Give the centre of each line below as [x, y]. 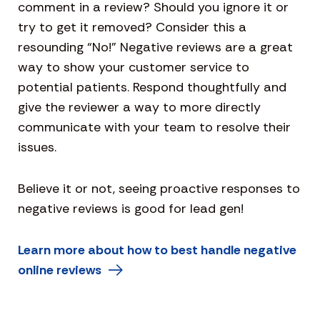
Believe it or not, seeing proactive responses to [159, 189]
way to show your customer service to [134, 67]
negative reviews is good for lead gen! [131, 209]
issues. [37, 147]
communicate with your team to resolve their [154, 127]
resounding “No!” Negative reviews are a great [155, 47]
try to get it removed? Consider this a [132, 27]
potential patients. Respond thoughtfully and [152, 87]
